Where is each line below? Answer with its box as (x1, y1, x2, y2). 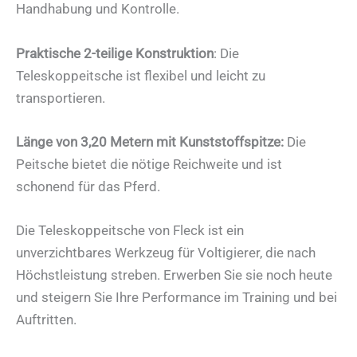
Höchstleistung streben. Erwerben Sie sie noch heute (16, 266, 332, 283)
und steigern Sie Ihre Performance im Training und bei (16, 288, 337, 305)
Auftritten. (16, 311, 76, 328)
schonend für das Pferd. (16, 178, 160, 194)
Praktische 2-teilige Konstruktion (16, 45, 214, 61)
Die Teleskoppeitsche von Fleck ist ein (16, 222, 244, 238)
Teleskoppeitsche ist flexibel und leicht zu (16, 67, 265, 84)
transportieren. (16, 89, 105, 106)
